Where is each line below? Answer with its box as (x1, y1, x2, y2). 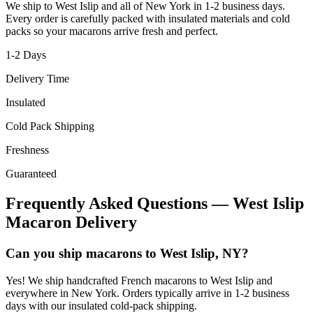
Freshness (6, 144, 49, 156)
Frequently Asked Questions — (6, 194, 233, 213)
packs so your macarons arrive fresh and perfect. (6, 25, 218, 38)
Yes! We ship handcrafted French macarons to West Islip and (6, 274, 272, 286)
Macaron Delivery (6, 213, 137, 232)
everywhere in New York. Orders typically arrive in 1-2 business (6, 286, 289, 299)
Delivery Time (6, 73, 69, 85)
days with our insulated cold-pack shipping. (6, 299, 197, 312)
